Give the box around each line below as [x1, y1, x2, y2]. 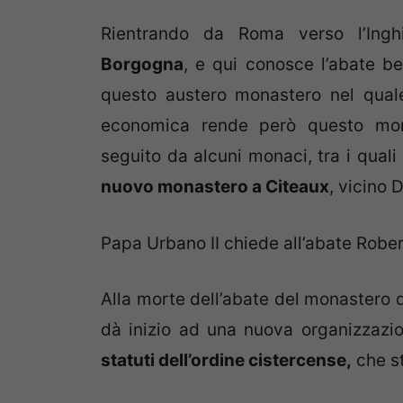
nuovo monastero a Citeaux [101, 176, 329, 198]
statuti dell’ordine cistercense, [101, 350, 352, 372]
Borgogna [101, 54, 184, 76]
